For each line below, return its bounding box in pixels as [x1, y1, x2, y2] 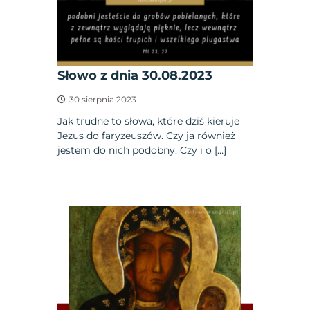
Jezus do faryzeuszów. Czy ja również [57, 129, 236, 143]
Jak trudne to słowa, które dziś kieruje [57, 115, 240, 128]
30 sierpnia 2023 [69, 94, 137, 105]
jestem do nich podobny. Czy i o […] [57, 144, 227, 157]
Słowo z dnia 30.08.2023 [57, 68, 213, 84]
